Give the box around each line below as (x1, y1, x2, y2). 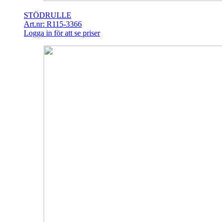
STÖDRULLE (24, 11, 71, 20)
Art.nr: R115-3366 (24, 20, 82, 29)
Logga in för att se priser (24, 29, 100, 38)
